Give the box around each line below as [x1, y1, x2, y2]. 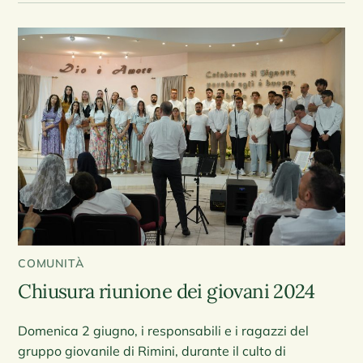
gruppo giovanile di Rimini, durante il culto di [18, 342, 287, 359]
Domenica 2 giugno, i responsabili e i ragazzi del [18, 322, 310, 339]
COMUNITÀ [18, 255, 84, 271]
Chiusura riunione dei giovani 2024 [18, 278, 315, 304]
